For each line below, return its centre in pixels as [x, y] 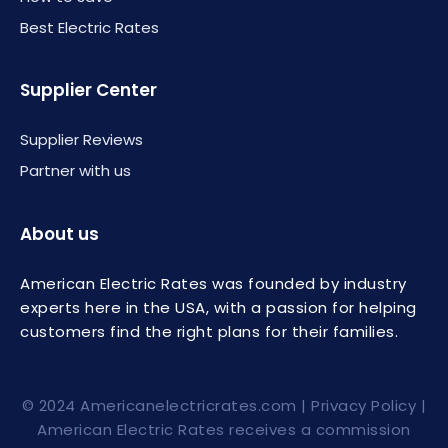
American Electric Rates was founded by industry [213, 283]
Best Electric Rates [89, 27]
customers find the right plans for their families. [209, 331]
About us [59, 233]
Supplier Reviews [81, 139]
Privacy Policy [366, 405]
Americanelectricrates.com [188, 405]
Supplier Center [88, 89]
